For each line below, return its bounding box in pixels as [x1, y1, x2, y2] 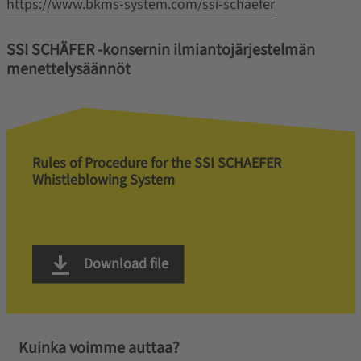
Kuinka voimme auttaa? [18, 336, 180, 359]
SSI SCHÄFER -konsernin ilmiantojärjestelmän [6, 38, 315, 61]
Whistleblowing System [31, 169, 175, 190]
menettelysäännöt [6, 57, 131, 81]
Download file [80, 253, 168, 274]
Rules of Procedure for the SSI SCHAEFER [31, 152, 281, 173]
